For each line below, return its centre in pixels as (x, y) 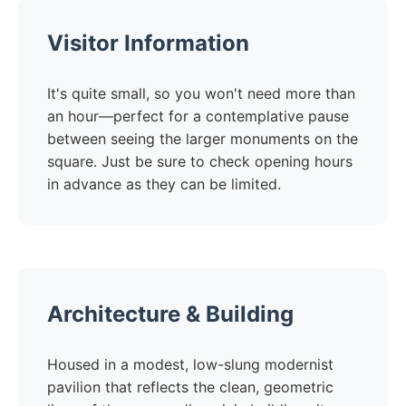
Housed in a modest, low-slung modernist (190, 364)
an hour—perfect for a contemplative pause (198, 116)
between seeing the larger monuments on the (203, 139)
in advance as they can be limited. (164, 184)
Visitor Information (148, 43)
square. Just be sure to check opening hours (200, 161)
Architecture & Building (170, 314)
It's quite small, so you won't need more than (201, 93)
